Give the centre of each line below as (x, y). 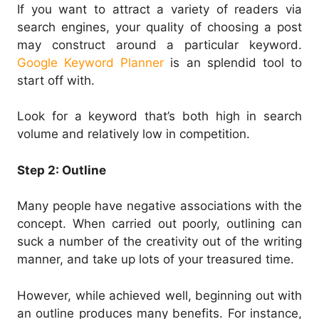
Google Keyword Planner (91, 62)
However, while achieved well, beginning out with (159, 295)
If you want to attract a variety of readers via (159, 9)
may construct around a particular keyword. (159, 45)
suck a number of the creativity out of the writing (159, 242)
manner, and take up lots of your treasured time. (156, 260)
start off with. (56, 80)
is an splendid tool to (233, 62)
